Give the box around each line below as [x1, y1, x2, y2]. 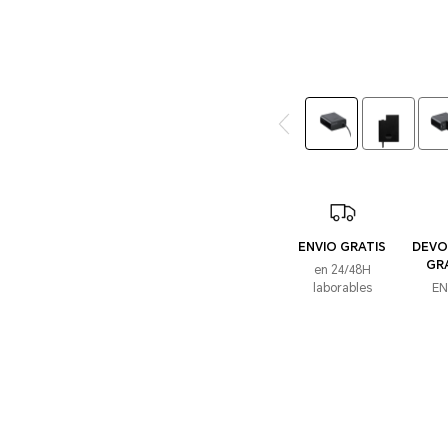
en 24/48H [313, 263, 371, 277]
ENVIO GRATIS [298, 240, 386, 254]
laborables [312, 281, 372, 295]
